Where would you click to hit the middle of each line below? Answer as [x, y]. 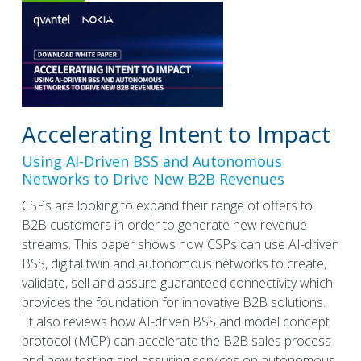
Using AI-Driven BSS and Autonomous [151, 161]
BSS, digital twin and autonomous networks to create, [174, 263]
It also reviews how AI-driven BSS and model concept [175, 321]
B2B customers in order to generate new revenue [164, 224]
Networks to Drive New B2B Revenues [153, 178]
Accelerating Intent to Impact [176, 133]
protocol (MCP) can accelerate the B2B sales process [176, 340]
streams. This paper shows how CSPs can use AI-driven [180, 244]
